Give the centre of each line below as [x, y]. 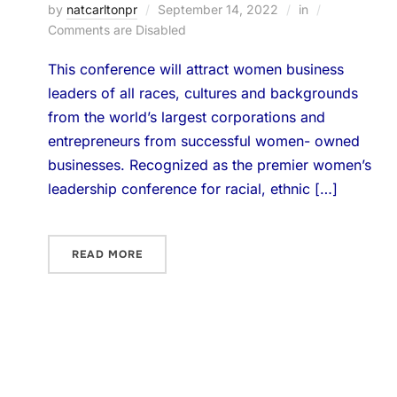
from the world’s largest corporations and [186, 117]
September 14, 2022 [218, 9]
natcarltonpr [101, 9]
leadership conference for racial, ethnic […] [192, 189]
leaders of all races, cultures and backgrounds [202, 93]
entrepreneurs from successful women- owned [203, 141]
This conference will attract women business [195, 69]
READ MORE [107, 254]
